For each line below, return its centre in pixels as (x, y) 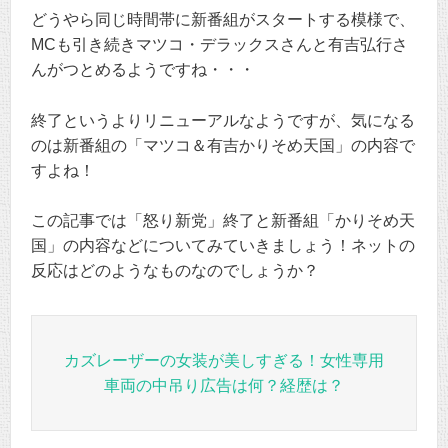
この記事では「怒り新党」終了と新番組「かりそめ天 (223, 221)
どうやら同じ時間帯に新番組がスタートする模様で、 (223, 20)
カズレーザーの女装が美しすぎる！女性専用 (224, 361)
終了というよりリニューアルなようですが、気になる (223, 120)
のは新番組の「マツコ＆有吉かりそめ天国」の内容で (223, 145)
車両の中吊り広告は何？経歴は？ (224, 386)
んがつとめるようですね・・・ (143, 70)
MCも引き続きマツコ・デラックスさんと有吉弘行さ (219, 45)
